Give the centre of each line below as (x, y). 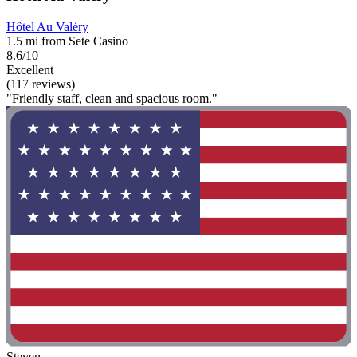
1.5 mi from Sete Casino (67, 41)
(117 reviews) (41, 84)
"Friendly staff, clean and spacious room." (112, 98)
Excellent (30, 69)
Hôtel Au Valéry (47, 26)
